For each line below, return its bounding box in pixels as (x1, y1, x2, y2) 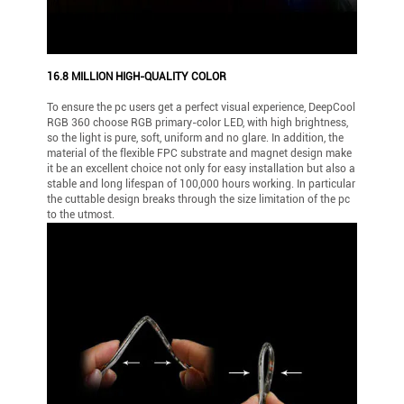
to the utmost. (47, 207, 115, 221)
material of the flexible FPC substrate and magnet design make (47, 146, 353, 160)
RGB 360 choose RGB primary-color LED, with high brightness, (47, 115, 349, 129)
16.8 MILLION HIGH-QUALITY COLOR (47, 69, 227, 83)
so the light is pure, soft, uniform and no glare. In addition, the (47, 131, 344, 144)
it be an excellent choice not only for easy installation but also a (47, 161, 356, 175)
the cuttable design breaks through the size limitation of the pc (47, 192, 351, 206)
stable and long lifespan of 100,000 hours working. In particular (47, 177, 356, 190)
